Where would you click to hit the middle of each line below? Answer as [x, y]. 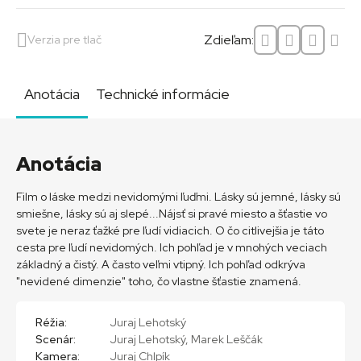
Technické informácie [163, 94]
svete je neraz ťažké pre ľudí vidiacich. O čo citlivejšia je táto [170, 230]
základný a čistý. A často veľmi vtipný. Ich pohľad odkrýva [161, 264]
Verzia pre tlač [64, 40]
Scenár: [56, 339]
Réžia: [51, 322]
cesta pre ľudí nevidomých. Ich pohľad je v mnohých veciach [172, 247]
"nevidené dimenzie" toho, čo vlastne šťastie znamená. [159, 281]
